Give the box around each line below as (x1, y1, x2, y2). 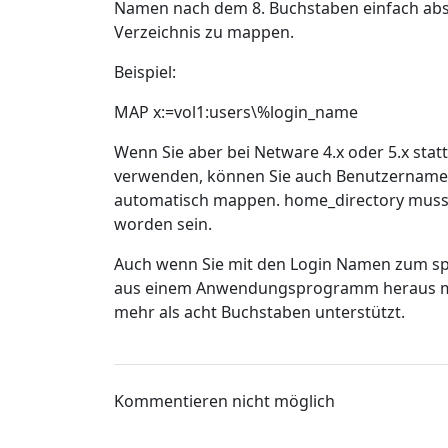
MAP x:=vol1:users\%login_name (114, 101, 358, 123)
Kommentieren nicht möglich (114, 390, 335, 412)
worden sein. (114, 213, 212, 235)
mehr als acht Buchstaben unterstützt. (114, 301, 405, 323)
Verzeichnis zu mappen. (114, 21, 294, 43)
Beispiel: (114, 61, 176, 83)
